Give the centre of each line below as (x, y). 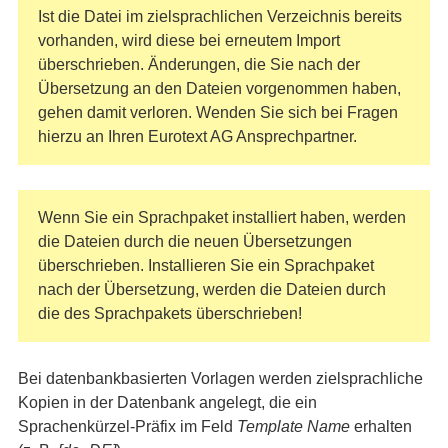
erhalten (380, 426)
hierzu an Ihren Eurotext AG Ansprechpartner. (197, 136)
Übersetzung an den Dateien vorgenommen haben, (219, 88)
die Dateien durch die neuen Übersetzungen (194, 241)
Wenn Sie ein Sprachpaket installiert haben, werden (221, 217)
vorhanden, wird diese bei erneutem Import (188, 40)
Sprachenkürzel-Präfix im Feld (127, 426)
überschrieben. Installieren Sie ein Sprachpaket (205, 265)
